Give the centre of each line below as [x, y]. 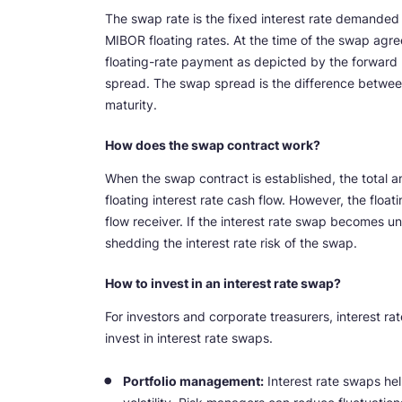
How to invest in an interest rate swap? [223, 283]
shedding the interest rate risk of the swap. [231, 242]
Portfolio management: [193, 380]
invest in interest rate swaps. [189, 337]
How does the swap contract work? [213, 144]
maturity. [133, 104]
